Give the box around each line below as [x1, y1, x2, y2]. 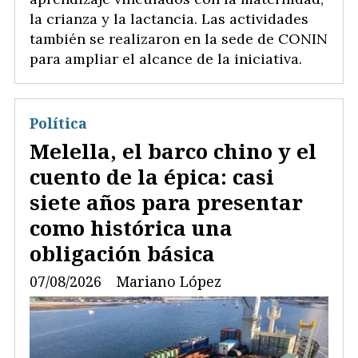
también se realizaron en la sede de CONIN [30, 30, 328, 49]
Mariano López [116, 272, 221, 292]
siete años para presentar [30, 187, 303, 217]
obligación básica [30, 238, 215, 268]
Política [30, 113, 87, 133]
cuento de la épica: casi [30, 161, 274, 191]
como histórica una [30, 213, 233, 242]
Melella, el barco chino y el [30, 136, 316, 165]
